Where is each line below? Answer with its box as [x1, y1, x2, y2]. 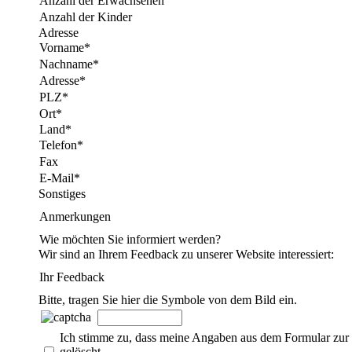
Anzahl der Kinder [39, 9, 132, 24]
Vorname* [39, 40, 90, 54]
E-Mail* [39, 170, 80, 185]
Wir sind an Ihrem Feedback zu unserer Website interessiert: [38, 247, 334, 261]
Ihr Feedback [39, 269, 104, 284]
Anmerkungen [39, 209, 111, 223]
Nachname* [39, 57, 99, 71]
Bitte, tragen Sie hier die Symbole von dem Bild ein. [38, 292, 297, 306]
